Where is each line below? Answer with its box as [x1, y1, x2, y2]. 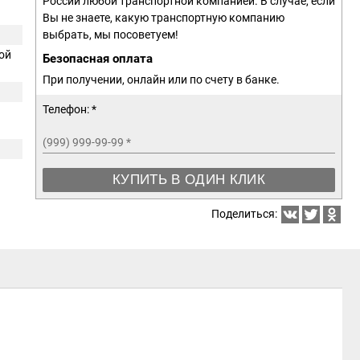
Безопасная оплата [43, 51, 153, 66]
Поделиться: [211, 207, 280, 221]
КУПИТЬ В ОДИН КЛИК [112, 171, 266, 187]
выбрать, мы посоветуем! [43, 28, 178, 41]
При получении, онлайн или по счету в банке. [43, 73, 280, 86]
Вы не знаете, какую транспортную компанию [43, 11, 284, 24]
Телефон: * [43, 103, 96, 116]
